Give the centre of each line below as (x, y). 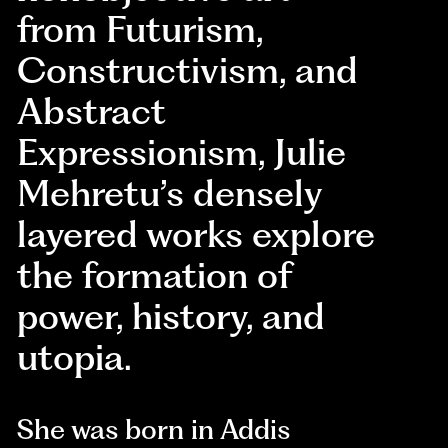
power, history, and (171, 316)
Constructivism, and (188, 70)
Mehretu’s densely (169, 193)
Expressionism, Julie (182, 152)
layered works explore (196, 234)
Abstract (92, 111)
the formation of (154, 275)
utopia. (75, 357)
